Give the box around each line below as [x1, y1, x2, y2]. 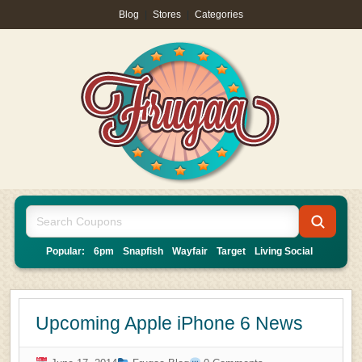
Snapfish [123, 246, 163, 257]
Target [217, 246, 246, 257]
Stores [153, 9, 181, 20]
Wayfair [172, 246, 208, 257]
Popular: [46, 246, 85, 257]
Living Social [255, 246, 313, 257]
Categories [195, 9, 243, 20]
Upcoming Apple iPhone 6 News [36, 313, 303, 334]
